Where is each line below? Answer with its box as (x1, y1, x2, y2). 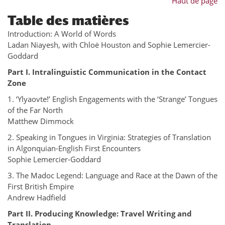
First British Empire (8, 181, 74, 191)
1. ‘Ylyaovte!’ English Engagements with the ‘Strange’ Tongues (8, 94, 217, 104)
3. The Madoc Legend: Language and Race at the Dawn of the (8, 170, 217, 180)
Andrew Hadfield (8, 192, 66, 202)
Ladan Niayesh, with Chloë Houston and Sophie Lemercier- (8, 40, 210, 50)
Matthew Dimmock (8, 116, 74, 126)
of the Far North (8, 105, 63, 115)
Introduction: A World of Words (8, 29, 116, 39)
